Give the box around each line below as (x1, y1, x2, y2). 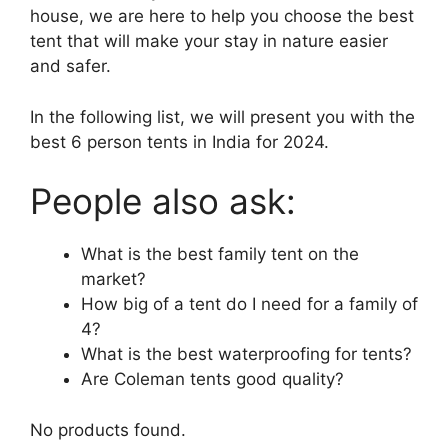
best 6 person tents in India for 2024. (30, 131, 329, 152)
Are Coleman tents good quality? (81, 369, 344, 390)
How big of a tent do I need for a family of (81, 294, 418, 315)
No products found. (30, 419, 186, 440)
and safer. (30, 56, 111, 77)
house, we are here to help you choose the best (30, 6, 414, 27)
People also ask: (30, 180, 296, 223)
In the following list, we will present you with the (30, 106, 415, 127)
